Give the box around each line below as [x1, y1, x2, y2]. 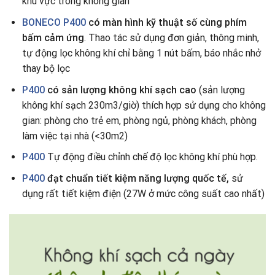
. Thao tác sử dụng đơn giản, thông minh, [83, 32, 259, 44]
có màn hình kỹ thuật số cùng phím [85, 17, 247, 29]
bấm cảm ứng [21, 32, 84, 44]
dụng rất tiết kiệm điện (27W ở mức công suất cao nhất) [21, 187, 265, 199]
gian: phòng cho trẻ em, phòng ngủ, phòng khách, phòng [21, 114, 257, 126]
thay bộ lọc [21, 63, 70, 75]
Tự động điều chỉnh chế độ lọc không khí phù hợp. [47, 151, 258, 163]
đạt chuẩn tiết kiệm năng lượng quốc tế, [44, 172, 229, 184]
